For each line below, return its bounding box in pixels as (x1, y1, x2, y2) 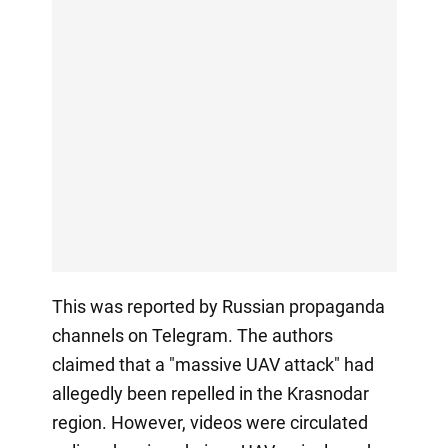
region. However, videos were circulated (51, 411, 368, 433)
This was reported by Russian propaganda (51, 295, 385, 317)
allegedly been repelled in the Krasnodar (51, 382, 369, 404)
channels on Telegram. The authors (51, 324, 333, 346)
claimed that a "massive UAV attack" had (51, 353, 374, 375)
